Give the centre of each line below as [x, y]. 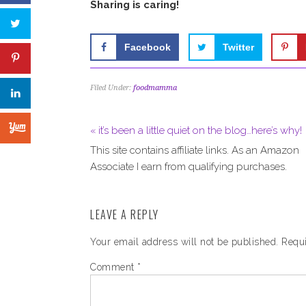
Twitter [238, 47]
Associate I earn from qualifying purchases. [189, 167]
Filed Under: [112, 88]
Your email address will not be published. [184, 242]
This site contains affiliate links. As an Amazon [195, 150]
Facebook [148, 47]
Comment [114, 267]
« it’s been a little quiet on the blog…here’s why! [196, 130]
